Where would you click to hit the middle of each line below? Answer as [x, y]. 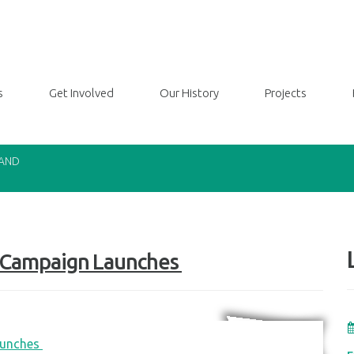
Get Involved [81, 93]
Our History [189, 93]
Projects [286, 93]
